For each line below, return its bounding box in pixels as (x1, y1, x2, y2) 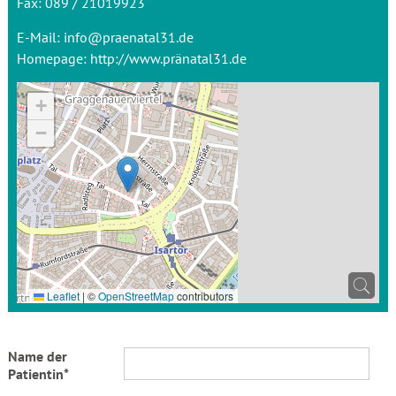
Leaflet (43, 288, 80, 303)
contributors (173, 288, 233, 303)
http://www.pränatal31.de (89, 49, 247, 67)
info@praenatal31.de (63, 28, 194, 46)
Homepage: (16, 49, 90, 67)
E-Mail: (16, 28, 64, 46)
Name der (7, 347, 67, 365)
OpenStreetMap (97, 288, 174, 303)
